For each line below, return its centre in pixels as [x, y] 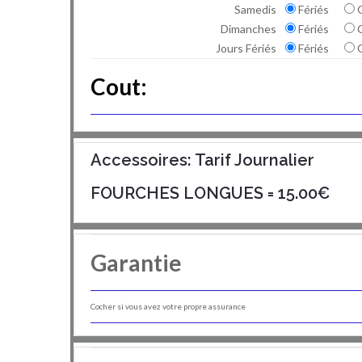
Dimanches [250, 29]
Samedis [257, 9]
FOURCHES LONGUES [177, 193]
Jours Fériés [247, 48]
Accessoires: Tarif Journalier [202, 160]
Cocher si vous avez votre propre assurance [168, 306]
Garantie [136, 263]
